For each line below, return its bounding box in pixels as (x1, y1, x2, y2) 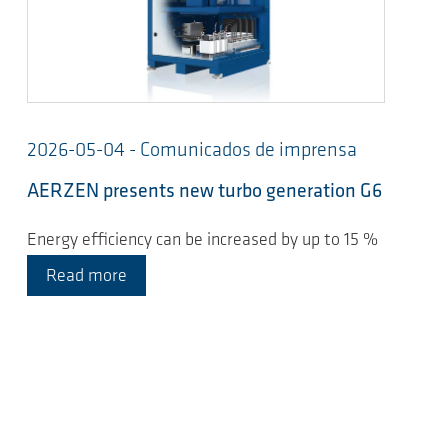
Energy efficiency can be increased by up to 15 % (27, 230, 378, 250)
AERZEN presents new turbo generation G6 (27, 182, 382, 203)
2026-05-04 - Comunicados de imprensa (27, 141, 357, 162)
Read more (46, 266, 127, 286)
